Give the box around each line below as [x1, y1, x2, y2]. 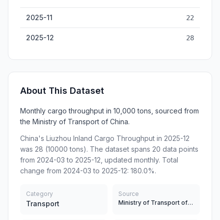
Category [26, 190, 53, 197]
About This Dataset [20, 85, 104, 96]
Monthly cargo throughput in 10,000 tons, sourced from [20, 107, 199, 115]
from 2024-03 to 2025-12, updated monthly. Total [20, 156, 178, 164]
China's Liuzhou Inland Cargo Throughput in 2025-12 [20, 134, 190, 142]
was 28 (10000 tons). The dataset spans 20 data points [20, 145, 198, 153]
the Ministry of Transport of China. [20, 117, 130, 126]
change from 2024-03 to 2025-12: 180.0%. [20, 166, 156, 175]
